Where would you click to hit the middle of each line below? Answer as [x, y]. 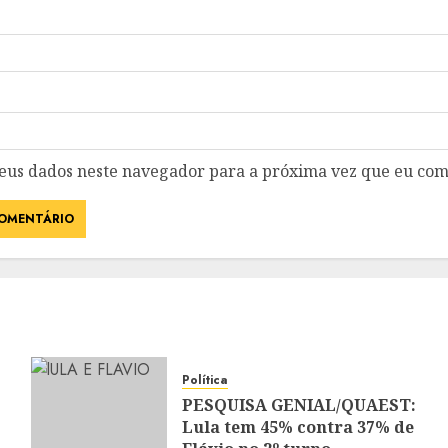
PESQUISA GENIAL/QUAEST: [298, 404]
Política [204, 379]
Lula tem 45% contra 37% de [297, 426]
